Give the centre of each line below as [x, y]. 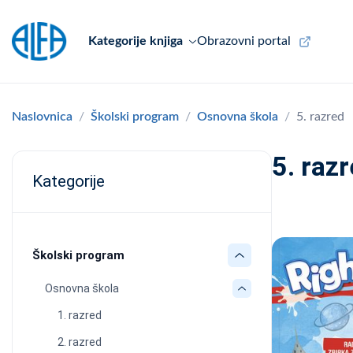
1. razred [80, 315]
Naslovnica [42, 117]
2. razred [80, 342]
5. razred [320, 117]
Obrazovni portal [243, 41]
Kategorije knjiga [135, 41]
